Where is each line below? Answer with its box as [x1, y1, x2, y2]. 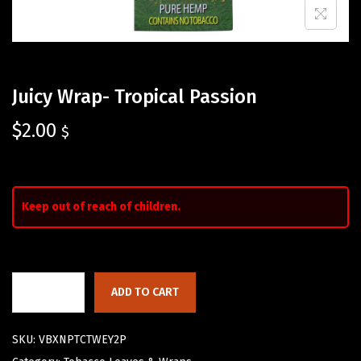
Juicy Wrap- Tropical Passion [12, 85, 257, 109]
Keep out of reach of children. [22, 200, 180, 214]
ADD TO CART [111, 285, 179, 300]
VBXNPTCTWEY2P [39, 333, 127, 347]
